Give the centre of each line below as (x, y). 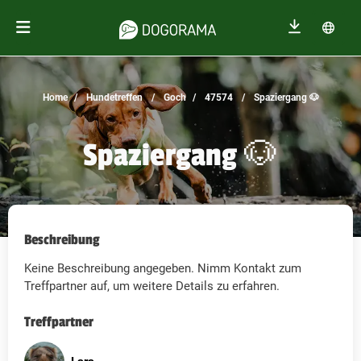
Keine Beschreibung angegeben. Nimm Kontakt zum (163, 269)
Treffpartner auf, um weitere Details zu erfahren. (152, 286)
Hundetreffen (113, 98)
